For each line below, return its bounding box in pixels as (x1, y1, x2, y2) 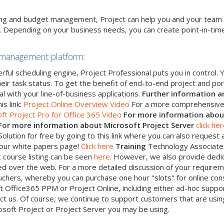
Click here (81, 140, 113, 151)
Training (115, 140, 146, 151)
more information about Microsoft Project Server (12, 119, 194, 130)
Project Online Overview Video (23, 98, 131, 109)
